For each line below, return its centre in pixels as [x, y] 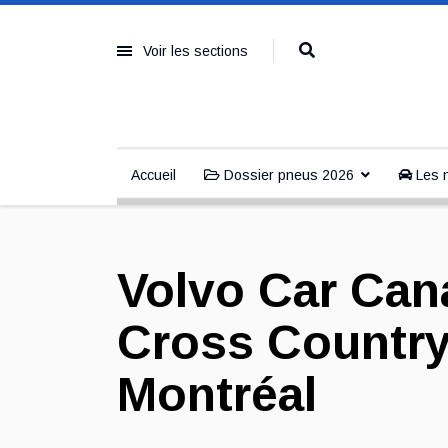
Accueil [153, 175]
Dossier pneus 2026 [287, 175]
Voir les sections [195, 51]
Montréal [217, 394]
